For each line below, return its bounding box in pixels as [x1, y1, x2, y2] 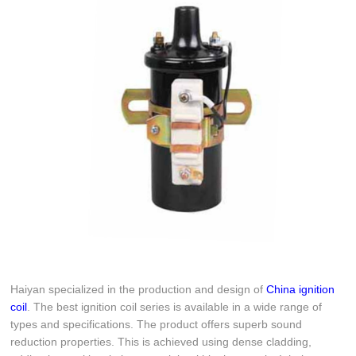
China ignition [266, 282, 335, 296]
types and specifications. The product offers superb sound [10, 317, 303, 331]
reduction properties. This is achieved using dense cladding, [10, 335, 312, 348]
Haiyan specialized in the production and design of [10, 282, 267, 296]
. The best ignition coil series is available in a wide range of [27, 300, 323, 313]
